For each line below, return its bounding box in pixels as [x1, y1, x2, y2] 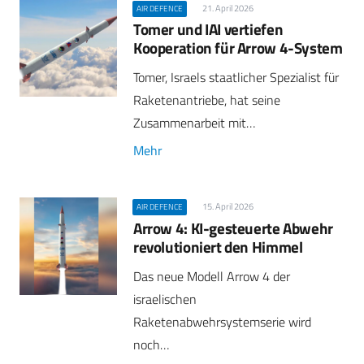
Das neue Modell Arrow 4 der [133, 266, 290, 286]
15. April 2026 [201, 200, 253, 214]
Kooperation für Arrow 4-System [133, 36, 343, 59]
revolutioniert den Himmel [133, 234, 303, 258]
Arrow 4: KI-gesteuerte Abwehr [133, 215, 333, 240]
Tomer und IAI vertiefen [133, 17, 284, 41]
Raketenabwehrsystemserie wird [133, 311, 311, 331]
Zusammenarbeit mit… [133, 113, 255, 133]
